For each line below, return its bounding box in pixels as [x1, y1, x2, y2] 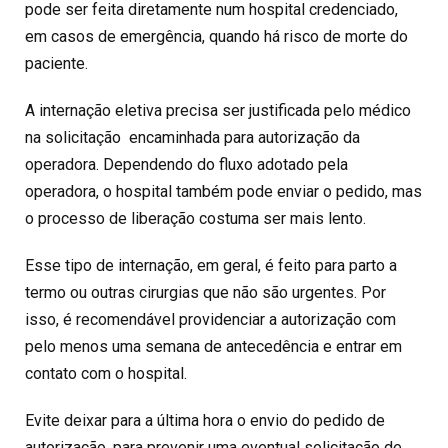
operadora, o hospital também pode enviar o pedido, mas [25, 182, 422, 202]
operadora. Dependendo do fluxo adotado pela [25, 155, 348, 175]
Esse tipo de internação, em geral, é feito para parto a [25, 256, 397, 276]
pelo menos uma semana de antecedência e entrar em [25, 337, 402, 357]
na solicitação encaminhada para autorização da [25, 128, 360, 148]
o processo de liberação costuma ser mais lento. [25, 209, 366, 229]
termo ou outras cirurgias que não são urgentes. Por [25, 283, 386, 303]
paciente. [25, 54, 88, 74]
